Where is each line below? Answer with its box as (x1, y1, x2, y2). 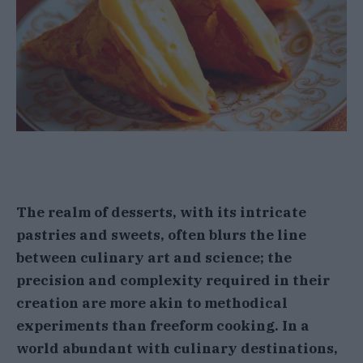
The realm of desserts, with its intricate (16, 203, 306, 221)
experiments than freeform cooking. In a (16, 316, 310, 335)
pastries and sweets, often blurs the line (16, 225, 306, 244)
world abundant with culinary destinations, (16, 339, 338, 357)
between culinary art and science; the (16, 248, 292, 267)
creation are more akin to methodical (16, 293, 288, 312)
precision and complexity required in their (16, 271, 330, 289)
